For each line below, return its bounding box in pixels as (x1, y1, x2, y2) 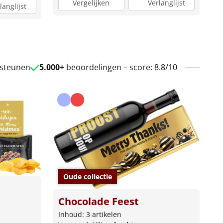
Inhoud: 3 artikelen (58, 210, 121, 220)
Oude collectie (63, 172, 112, 182)
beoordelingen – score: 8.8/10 (64, 61, 177, 73)
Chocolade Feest (58, 195, 139, 209)
